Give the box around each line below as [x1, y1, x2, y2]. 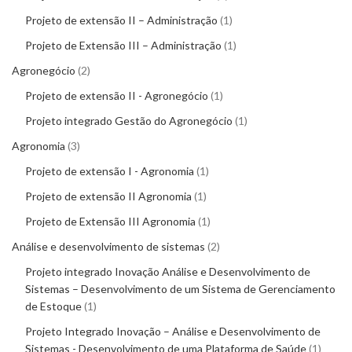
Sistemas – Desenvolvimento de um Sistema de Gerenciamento [25, 282, 335, 296]
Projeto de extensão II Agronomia [25, 189, 192, 203]
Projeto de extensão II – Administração [25, 13, 218, 27]
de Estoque [25, 299, 82, 313]
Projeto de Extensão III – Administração [25, 38, 222, 53]
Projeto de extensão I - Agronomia [25, 164, 194, 178]
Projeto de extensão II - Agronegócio [25, 89, 208, 103]
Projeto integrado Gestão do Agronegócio [25, 114, 233, 128]
